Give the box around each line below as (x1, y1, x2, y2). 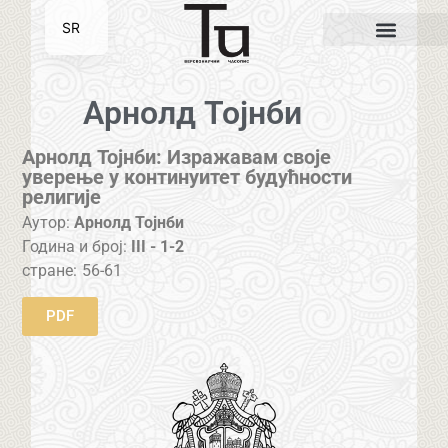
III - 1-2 (131, 237, 185, 257)
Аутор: (22, 213, 71, 233)
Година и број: (22, 237, 132, 257)
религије (22, 184, 102, 209)
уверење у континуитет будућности (22, 164, 353, 189)
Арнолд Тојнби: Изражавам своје (22, 144, 332, 169)
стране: (22, 261, 78, 281)
